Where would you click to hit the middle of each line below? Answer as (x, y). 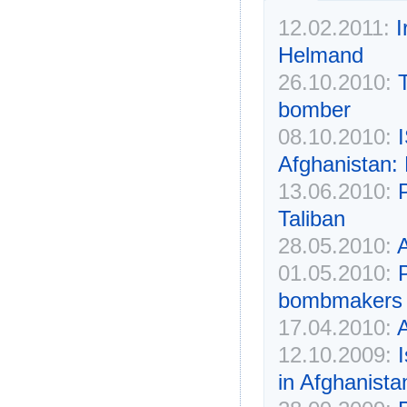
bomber (314, 110)
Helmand (320, 55)
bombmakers (340, 301)
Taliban (311, 219)
